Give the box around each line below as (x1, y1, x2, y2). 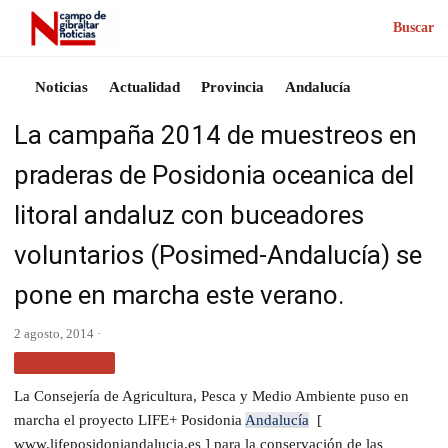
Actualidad (109, 78, 180, 95)
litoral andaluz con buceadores (14, 199, 364, 230)
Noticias (35, 78, 88, 95)
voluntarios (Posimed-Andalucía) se (14, 239, 422, 270)
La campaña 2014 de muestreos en (14, 119, 417, 150)
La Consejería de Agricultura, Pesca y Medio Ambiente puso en (14, 387, 409, 404)
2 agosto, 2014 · (14, 325, 101, 341)
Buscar (393, 20, 434, 36)
